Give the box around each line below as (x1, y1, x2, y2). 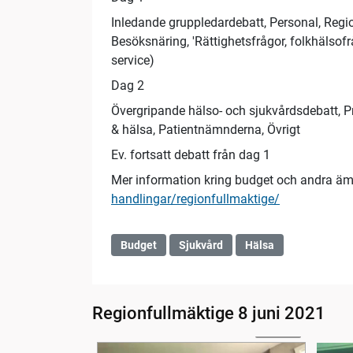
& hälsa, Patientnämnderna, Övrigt (111, 122, 300, 138)
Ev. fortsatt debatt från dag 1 (111, 147, 270, 163)
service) (111, 53, 154, 69)
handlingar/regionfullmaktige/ (111, 191, 280, 207)
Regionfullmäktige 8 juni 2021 (92, 303, 325, 324)
